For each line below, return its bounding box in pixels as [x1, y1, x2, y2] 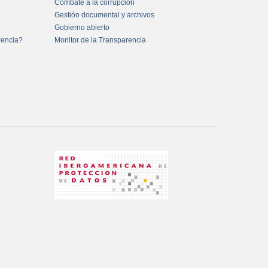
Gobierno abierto [54, 23, 109, 32]
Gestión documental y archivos [54, 11, 154, 20]
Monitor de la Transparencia [54, 36, 146, 45]
